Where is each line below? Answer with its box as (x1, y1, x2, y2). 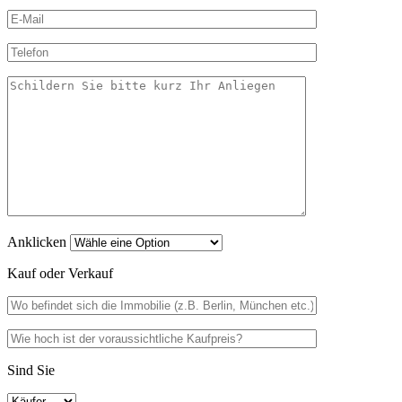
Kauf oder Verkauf (7, 265, 113, 281)
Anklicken (7, 233, 70, 249)
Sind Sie (7, 362, 55, 378)
